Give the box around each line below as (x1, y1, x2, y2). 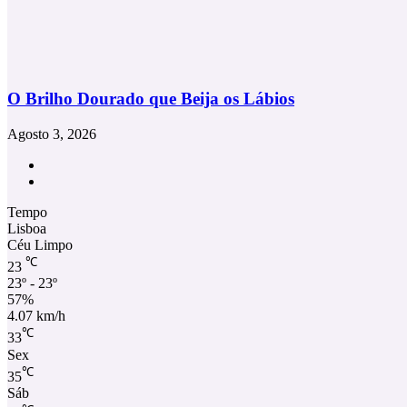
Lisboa (7, 220, 46, 236)
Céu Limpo (7, 236, 73, 253)
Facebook (43, 155, 99, 172)
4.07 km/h (7, 308, 65, 324)
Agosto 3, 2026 (7, 125, 96, 142)
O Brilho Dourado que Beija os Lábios (7, 89, 294, 109)
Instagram (43, 172, 99, 188)
